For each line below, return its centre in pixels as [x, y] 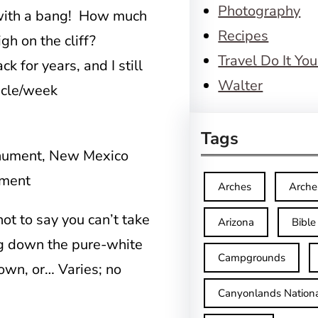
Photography [259, 11]
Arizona [236, 222]
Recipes [243, 36]
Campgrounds [252, 258]
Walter [241, 86]
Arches [235, 187]
